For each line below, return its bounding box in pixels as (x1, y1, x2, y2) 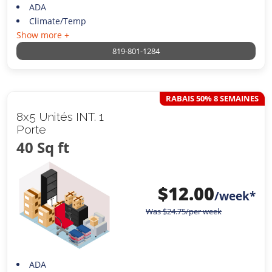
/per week (186, 206, 222, 217)
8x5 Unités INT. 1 (16, 110, 104, 124)
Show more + (16, 29, 70, 41)
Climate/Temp (29, 15, 86, 27)
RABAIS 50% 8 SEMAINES (165, 93, 259, 104)
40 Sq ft (16, 137, 70, 158)
